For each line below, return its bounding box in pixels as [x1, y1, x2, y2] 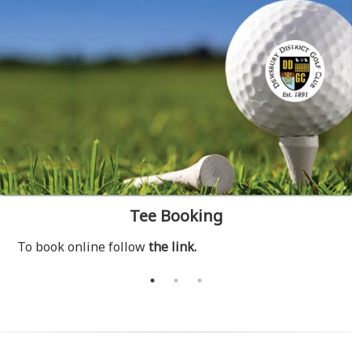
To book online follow [17, 238, 149, 255]
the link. [148, 238, 197, 255]
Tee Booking [129, 205, 223, 226]
